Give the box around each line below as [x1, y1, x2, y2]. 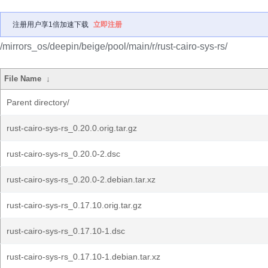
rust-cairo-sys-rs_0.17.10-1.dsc [7, 226, 125, 236]
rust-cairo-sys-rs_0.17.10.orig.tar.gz [7, 200, 142, 210]
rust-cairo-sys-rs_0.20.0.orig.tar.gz [7, 123, 137, 133]
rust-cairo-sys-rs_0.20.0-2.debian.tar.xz [7, 175, 156, 184]
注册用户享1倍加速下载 [13, 20, 89, 29]
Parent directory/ [7, 98, 69, 107]
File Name [4, 74, 42, 83]
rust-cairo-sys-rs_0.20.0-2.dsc [7, 149, 120, 159]
